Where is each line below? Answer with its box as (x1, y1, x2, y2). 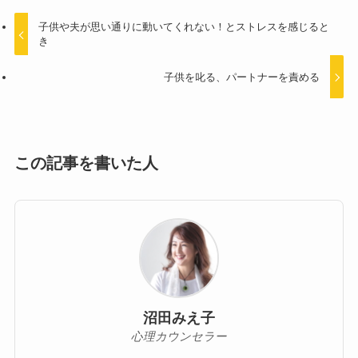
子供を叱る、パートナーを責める (163, 70, 320, 83)
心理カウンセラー (131, 330, 227, 344)
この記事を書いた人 (14, 153, 158, 172)
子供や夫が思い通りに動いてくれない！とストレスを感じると (38, 21, 330, 34)
